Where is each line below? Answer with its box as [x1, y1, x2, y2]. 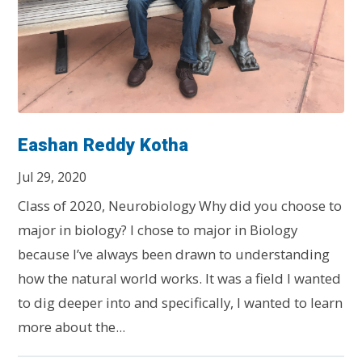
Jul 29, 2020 [18, 167, 87, 186]
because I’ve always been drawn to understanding [18, 244, 330, 263]
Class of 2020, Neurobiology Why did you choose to [18, 196, 343, 215]
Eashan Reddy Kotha [18, 134, 189, 155]
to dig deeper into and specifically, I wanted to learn [18, 293, 343, 312]
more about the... [18, 317, 126, 336]
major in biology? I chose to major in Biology [18, 220, 298, 239]
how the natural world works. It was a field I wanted [18, 268, 342, 288]
